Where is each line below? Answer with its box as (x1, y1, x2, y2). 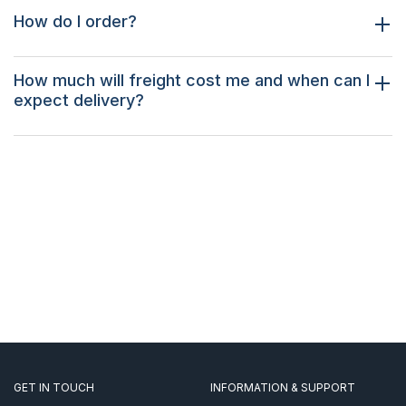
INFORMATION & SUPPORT (209, 380, 355, 394)
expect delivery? (14, 91, 144, 111)
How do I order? (14, 12, 137, 32)
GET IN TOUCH (14, 380, 94, 394)
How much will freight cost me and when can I (14, 71, 370, 91)
